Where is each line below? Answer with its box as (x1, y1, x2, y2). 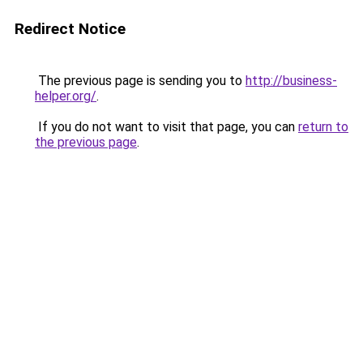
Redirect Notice (15, 19, 126, 38)
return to (298, 119, 348, 135)
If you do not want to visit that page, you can (35, 119, 298, 135)
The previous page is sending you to (35, 73, 246, 88)
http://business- (246, 73, 337, 88)
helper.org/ (35, 88, 96, 104)
